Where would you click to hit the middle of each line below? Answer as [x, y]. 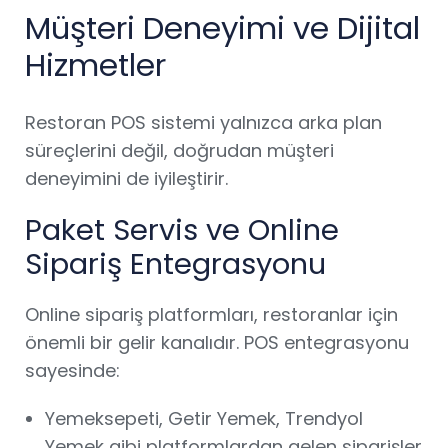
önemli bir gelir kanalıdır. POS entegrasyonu [217, 342]
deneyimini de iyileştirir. [126, 178]
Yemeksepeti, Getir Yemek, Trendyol [204, 418]
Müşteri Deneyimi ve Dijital [222, 28]
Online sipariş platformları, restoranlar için [211, 314]
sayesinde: [72, 370]
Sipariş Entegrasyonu [175, 264]
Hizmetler [95, 65]
